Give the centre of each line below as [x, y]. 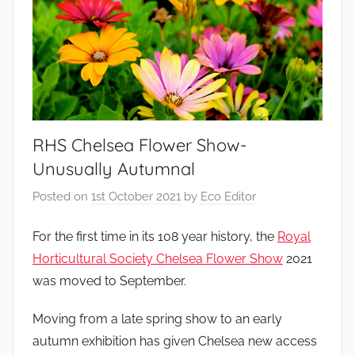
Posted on [62, 197]
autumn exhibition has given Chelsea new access [175, 341]
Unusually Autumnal [114, 168]
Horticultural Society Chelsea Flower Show [158, 258]
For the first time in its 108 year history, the [155, 236]
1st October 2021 [136, 197]
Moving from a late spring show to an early [157, 319]
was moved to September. [109, 281]
